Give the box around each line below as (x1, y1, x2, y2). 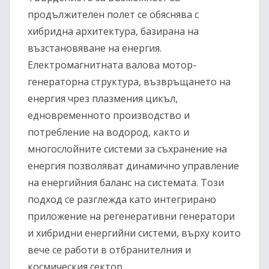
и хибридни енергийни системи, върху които (28, 226, 241, 240)
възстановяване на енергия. (28, 41, 162, 55)
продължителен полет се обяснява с (28, 8, 199, 22)
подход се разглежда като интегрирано (28, 193, 216, 207)
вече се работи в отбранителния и (28, 243, 191, 257)
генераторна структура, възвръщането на (28, 75, 231, 89)
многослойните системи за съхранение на (28, 142, 227, 156)
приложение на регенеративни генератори (28, 210, 235, 223)
